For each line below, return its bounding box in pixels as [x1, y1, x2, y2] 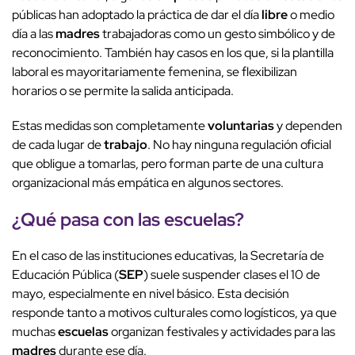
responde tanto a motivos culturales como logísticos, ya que [12, 304, 337, 322]
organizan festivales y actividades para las [109, 323, 335, 341]
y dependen [274, 117, 342, 135]
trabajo [104, 136, 147, 154]
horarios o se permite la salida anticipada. [12, 82, 234, 100]
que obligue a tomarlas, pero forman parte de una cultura [12, 155, 323, 173]
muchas [12, 323, 58, 341]
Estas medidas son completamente [12, 117, 208, 135]
